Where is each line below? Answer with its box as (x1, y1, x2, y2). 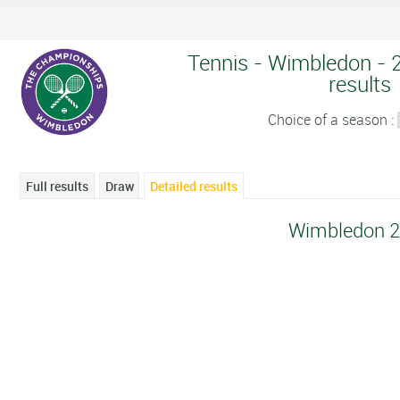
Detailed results (150, 177, 238, 195)
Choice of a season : (267, 109, 397, 129)
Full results (26, 177, 89, 195)
